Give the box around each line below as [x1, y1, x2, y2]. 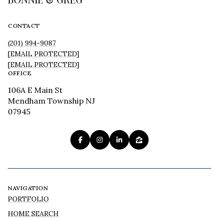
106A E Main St [8, 85, 63, 95]
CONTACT [8, 22, 40, 30]
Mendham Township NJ [8, 96, 95, 106]
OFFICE [8, 69, 31, 77]
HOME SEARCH [8, 209, 59, 218]
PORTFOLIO [8, 194, 49, 203]
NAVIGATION [8, 184, 48, 192]
